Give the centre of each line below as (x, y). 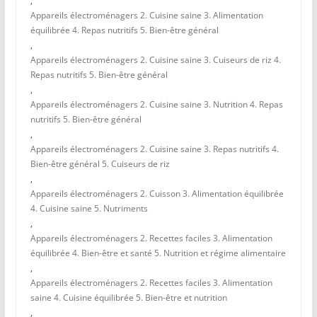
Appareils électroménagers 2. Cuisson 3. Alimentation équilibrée (157, 194)
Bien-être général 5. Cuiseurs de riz (100, 164)
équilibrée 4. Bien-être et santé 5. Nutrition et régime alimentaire (158, 253)
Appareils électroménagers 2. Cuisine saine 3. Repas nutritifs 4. (154, 149)
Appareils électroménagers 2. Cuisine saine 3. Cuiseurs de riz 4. (155, 60)
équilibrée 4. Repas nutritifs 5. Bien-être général (124, 30)
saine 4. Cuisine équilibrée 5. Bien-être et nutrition (128, 298)
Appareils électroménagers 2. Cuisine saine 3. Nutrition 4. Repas (156, 105)
